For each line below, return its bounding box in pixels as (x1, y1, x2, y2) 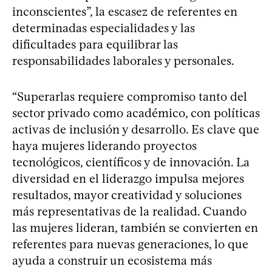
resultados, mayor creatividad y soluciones (12, 187, 242, 202)
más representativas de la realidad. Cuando (12, 203, 246, 219)
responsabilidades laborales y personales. (12, 53, 234, 68)
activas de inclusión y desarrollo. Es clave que (12, 121, 259, 137)
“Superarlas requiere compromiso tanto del (12, 89, 247, 104)
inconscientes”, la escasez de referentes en (12, 4, 237, 19)
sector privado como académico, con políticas (12, 105, 260, 120)
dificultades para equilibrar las (12, 36, 178, 52)
